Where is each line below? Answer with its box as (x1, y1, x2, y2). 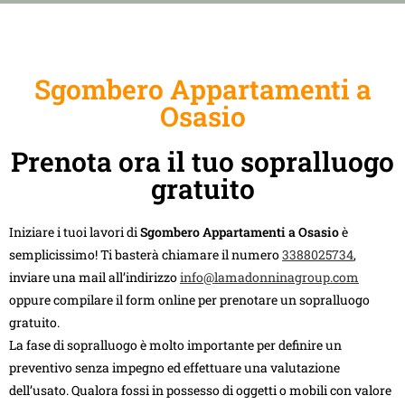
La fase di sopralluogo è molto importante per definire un (9, 335, 342, 353)
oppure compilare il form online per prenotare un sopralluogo (9, 290, 370, 308)
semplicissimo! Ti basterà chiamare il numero (9, 245, 282, 263)
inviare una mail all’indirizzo (9, 268, 180, 286)
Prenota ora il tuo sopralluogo (11, 143, 394, 179)
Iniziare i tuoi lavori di (9, 222, 140, 240)
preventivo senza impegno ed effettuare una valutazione (9, 358, 340, 376)
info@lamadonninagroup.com (180, 268, 359, 286)
